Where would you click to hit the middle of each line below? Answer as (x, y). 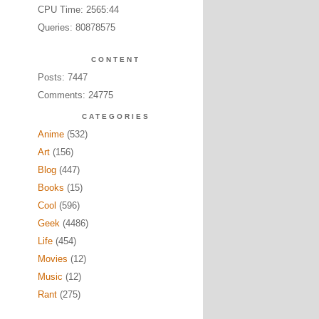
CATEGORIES (116, 116)
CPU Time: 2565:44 (78, 10)
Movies (52, 259)
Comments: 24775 (75, 95)
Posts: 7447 (62, 77)
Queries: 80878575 (76, 27)
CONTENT (116, 59)
